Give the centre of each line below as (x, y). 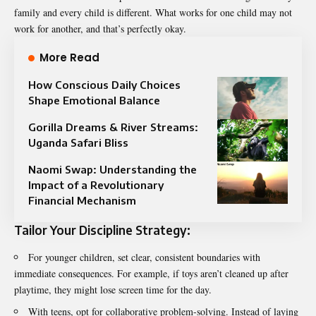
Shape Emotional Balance (94, 101)
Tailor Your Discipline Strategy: (102, 230)
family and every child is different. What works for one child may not (153, 13)
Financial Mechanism (82, 201)
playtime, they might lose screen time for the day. (113, 289)
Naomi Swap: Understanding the (113, 170)
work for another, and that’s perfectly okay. (100, 29)
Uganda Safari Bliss (78, 143)
